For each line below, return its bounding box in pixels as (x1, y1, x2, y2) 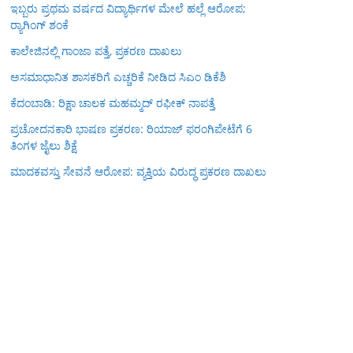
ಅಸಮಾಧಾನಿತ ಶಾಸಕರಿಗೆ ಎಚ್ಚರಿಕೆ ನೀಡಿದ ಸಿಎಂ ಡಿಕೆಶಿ (10, 69, 226, 84)
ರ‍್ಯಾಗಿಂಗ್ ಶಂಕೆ (10, 17, 69, 32)
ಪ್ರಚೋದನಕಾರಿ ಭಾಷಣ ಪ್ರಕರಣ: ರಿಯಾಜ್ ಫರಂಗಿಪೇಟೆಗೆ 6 (10, 121, 252, 136)
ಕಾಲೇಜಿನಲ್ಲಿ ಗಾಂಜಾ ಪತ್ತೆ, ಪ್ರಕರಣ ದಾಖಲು (10, 43, 182, 58)
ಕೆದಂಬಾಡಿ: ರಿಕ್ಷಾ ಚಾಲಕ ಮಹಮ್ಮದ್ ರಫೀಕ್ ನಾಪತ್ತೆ (10, 95, 215, 110)
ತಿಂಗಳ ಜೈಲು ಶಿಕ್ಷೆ (10, 138, 77, 153)
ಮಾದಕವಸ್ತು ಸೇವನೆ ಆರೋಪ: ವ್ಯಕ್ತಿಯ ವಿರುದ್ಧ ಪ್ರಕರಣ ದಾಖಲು (10, 164, 266, 179)
